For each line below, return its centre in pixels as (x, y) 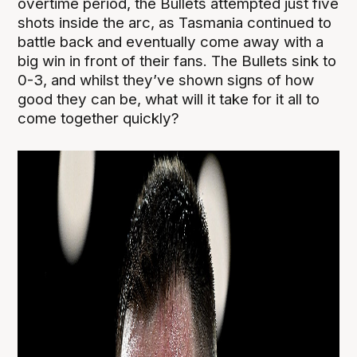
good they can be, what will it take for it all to (169, 99)
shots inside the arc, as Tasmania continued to (175, 22)
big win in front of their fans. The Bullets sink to (177, 61)
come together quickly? (99, 118)
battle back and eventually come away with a (171, 41)
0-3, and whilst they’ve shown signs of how (166, 80)
